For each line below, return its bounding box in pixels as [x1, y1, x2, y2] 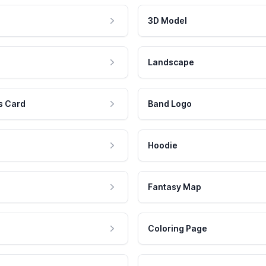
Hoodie [148, 140, 178, 151]
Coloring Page [148, 223, 207, 234]
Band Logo [148, 99, 192, 109]
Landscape [148, 57, 194, 68]
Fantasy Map [148, 182, 201, 192]
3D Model [148, 15, 187, 26]
